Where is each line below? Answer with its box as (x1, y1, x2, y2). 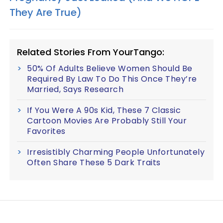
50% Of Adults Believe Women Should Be (27, 62, 193, 74)
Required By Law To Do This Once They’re (27, 73, 197, 85)
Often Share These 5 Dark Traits (27, 156, 161, 168)
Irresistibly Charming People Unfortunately (27, 146, 205, 158)
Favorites (27, 125, 66, 137)
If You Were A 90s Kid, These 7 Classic (27, 104, 181, 116)
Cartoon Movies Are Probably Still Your (27, 114, 187, 126)
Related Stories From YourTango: (17, 45, 164, 58)
